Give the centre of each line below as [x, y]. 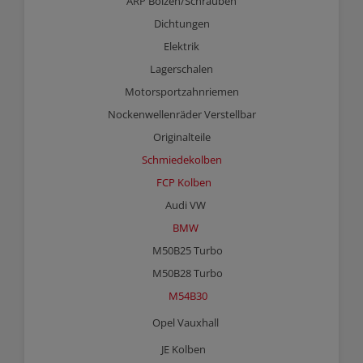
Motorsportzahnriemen [181, 92]
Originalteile [181, 137]
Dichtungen [181, 23]
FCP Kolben [184, 182]
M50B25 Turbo [188, 250]
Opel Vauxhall [186, 322]
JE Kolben [184, 349]
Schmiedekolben [181, 160]
